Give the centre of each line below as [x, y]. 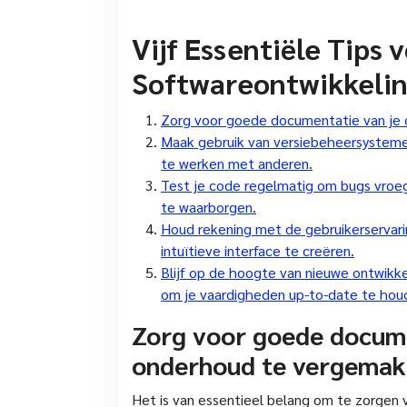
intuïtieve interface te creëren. [258, 250]
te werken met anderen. [237, 163]
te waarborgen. [208, 206]
